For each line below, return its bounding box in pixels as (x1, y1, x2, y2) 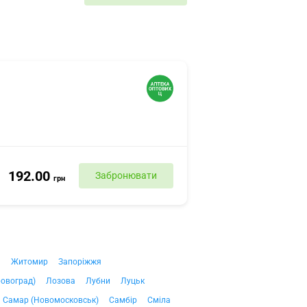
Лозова (46, 276, 75, 286)
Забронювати (95, 170, 157, 181)
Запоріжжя (58, 257, 101, 267)
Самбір (109, 295, 137, 305)
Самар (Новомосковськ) (3, 295, 99, 305)
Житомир (11, 257, 48, 267)
